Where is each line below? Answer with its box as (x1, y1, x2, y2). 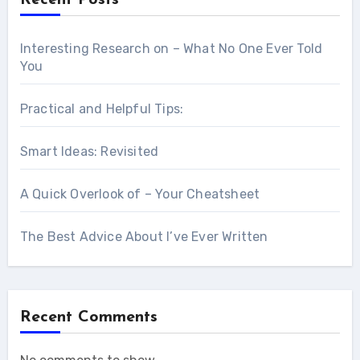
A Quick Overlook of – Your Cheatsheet (19, 186, 260, 202)
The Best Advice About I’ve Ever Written (19, 228, 268, 244)
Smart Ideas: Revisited (19, 143, 159, 159)
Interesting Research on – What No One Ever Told (19, 40, 323, 56)
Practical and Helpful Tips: (19, 100, 184, 117)
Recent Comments (19, 309, 157, 325)
